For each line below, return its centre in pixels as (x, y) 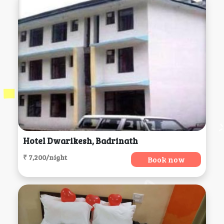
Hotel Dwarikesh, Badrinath (80, 141)
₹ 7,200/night (45, 157)
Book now (166, 159)
